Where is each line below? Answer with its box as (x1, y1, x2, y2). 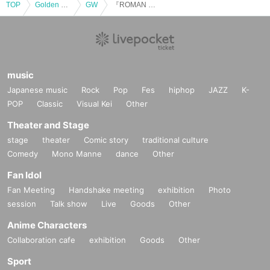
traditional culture (142, 134, 209, 145)
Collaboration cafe (7, 234, 75, 245)
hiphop (169, 84, 195, 95)
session (7, 198, 36, 209)
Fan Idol (7, 169, 42, 181)
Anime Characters (7, 219, 87, 231)
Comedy (7, 148, 38, 159)
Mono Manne (52, 148, 102, 159)
